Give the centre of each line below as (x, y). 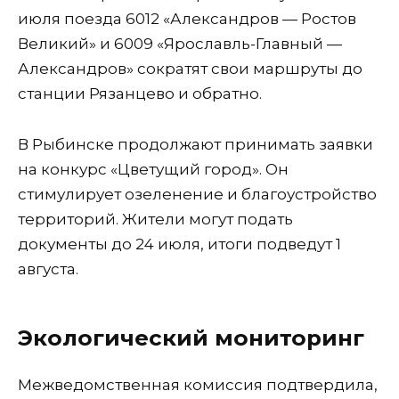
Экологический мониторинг (191, 337)
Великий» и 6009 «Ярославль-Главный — (180, 44)
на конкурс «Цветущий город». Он (153, 169)
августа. (48, 269)
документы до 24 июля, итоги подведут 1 (179, 244)
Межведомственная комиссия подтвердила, (198, 385)
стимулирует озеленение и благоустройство (197, 194)
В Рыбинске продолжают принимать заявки (195, 144)
